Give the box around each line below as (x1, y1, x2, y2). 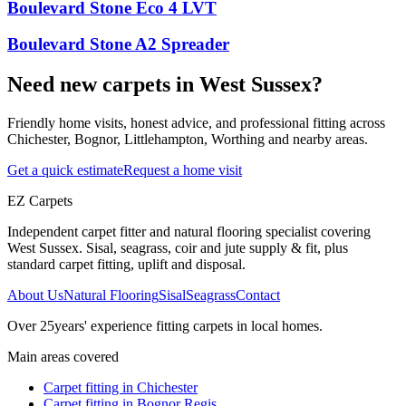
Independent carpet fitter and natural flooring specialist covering (7, 224, 371, 240)
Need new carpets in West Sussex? (7, 72, 323, 97)
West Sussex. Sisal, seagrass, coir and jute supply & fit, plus (7, 240, 348, 256)
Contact (236, 287, 280, 304)
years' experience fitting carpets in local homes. (54, 318, 323, 334)
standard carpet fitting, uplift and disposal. (7, 256, 246, 273)
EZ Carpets (7, 193, 72, 209)
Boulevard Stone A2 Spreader (7, 34, 229, 54)
